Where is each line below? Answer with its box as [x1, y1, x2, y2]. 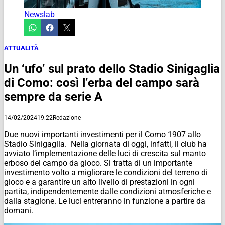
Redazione [53, 114, 81, 121]
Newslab [24, 9, 55, 19]
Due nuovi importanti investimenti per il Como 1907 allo [4, 129, 201, 139]
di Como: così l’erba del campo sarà [4, 75, 199, 90]
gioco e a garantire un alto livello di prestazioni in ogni [4, 177, 195, 187]
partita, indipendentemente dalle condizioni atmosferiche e [4, 186, 211, 196]
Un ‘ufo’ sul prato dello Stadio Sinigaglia [4, 61, 220, 76]
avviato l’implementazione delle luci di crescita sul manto [4, 148, 206, 158]
